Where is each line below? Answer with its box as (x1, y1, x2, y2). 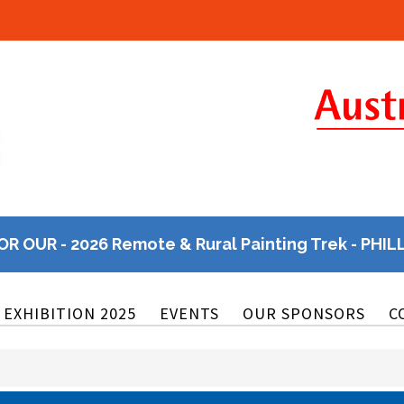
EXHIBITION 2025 (4, 302, 136, 324)
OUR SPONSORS (243, 302, 365, 324)
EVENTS (160, 302, 219, 324)
